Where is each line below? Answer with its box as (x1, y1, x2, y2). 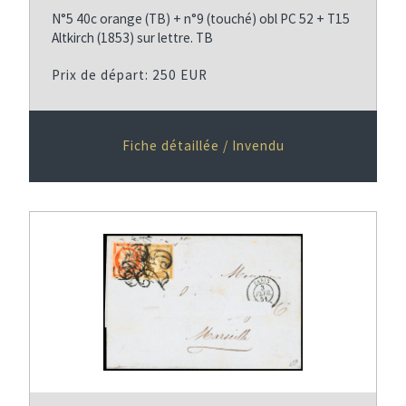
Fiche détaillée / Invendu (121, 136, 285, 154)
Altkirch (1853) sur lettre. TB (52, 28, 213, 46)
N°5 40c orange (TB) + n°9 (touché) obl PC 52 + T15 (52, 9, 350, 27)
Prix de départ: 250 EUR (52, 65, 208, 83)
